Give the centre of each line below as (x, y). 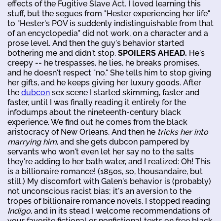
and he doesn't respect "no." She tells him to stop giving (109, 73)
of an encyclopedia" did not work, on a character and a (108, 33)
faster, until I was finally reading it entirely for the (97, 102)
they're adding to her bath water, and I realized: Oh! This (109, 161)
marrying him (32, 142)
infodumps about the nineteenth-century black (94, 112)
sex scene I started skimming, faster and (125, 92)
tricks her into (183, 132)
